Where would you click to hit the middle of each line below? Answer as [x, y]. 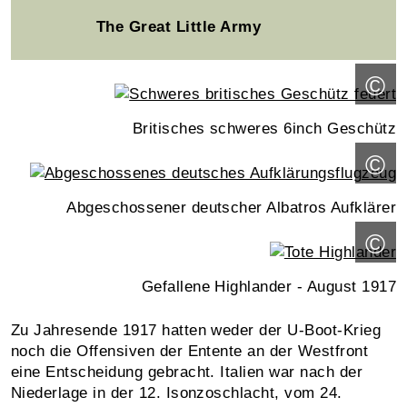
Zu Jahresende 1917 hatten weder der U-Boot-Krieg [196, 330]
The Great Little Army [179, 26]
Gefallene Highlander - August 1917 [268, 286]
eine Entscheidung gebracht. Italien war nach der [187, 372]
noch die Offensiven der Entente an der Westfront [190, 351]
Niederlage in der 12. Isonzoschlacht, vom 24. [177, 392]
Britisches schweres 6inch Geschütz [264, 128]
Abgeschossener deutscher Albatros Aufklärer [231, 207]
